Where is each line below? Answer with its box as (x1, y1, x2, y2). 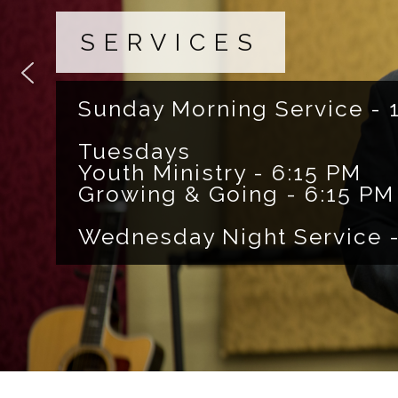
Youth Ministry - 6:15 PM (77, 159, 362, 186)
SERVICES (79, 28, 261, 56)
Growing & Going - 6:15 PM (77, 180, 394, 207)
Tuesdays (77, 138, 191, 164)
